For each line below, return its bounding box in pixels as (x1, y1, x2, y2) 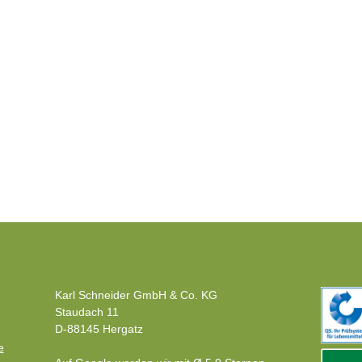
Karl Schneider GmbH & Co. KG (55, 288, 218, 301)
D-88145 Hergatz (55, 322, 144, 335)
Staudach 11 (55, 305, 120, 318)
